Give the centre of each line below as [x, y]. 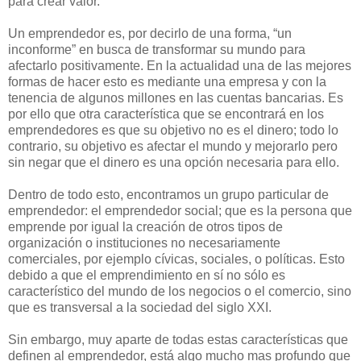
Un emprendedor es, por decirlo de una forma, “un [150, 34]
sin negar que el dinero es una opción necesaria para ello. [174, 163]
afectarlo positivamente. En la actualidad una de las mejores [180, 66]
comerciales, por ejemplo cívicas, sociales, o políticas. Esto [176, 259]
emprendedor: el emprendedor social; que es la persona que [180, 211]
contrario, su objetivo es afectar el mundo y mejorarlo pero [173, 147]
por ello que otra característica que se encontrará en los [166, 114]
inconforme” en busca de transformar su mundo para [157, 50]
